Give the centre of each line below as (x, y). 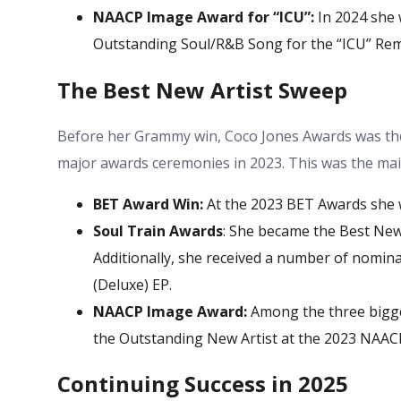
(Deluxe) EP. (132, 284)
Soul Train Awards (158, 230)
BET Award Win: (148, 204)
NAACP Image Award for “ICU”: (204, 17)
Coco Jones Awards (288, 136)
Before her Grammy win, (141, 136)
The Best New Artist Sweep (202, 90)
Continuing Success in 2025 (203, 384)
